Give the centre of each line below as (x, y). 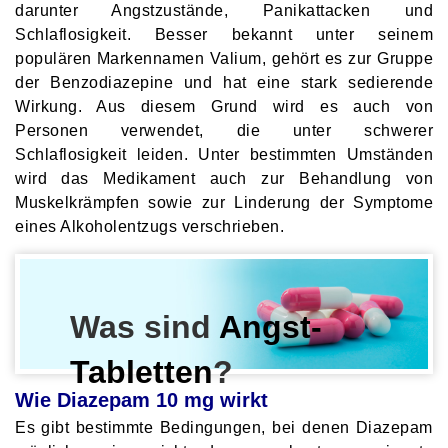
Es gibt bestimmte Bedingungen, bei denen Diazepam (224, 427)
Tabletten (141, 372)
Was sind (144, 327)
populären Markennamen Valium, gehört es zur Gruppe (224, 59)
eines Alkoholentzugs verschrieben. (149, 227)
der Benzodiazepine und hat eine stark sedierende (224, 83)
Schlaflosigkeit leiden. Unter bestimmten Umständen (224, 155)
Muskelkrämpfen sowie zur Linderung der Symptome (224, 203)
